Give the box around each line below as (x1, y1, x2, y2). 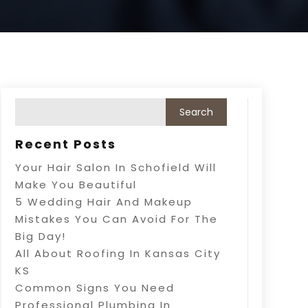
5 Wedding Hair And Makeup (14, 194, 192, 209)
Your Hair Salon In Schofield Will (14, 159, 217, 175)
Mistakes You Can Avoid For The (14, 211, 218, 226)
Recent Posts (14, 135, 116, 153)
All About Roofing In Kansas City (14, 245, 221, 261)
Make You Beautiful (14, 177, 137, 192)
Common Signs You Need (14, 280, 175, 295)
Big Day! (14, 228, 66, 243)
